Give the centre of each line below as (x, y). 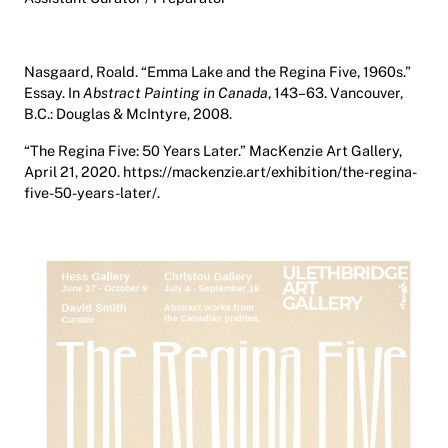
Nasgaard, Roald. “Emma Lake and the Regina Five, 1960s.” (217, 71)
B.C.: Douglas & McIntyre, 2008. (129, 113)
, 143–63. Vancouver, (335, 92)
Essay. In (53, 92)
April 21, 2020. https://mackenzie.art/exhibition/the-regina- (220, 171)
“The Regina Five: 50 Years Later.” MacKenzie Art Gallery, (213, 150)
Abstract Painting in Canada (175, 92)
